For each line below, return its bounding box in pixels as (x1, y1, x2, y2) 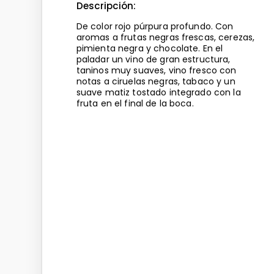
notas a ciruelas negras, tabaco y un (76, 75, 235, 87)
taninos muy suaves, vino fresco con (76, 64, 237, 76)
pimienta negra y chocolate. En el (76, 42, 223, 54)
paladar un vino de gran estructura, (76, 53, 231, 65)
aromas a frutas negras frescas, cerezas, (76, 31, 255, 43)
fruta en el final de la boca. (76, 97, 194, 109)
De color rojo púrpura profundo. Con (76, 20, 234, 32)
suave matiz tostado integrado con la (76, 86, 241, 98)
